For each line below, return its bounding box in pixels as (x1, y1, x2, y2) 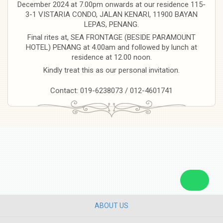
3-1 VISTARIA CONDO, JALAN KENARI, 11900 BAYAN (25, 9, 198, 19)
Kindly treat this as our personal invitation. (43, 65, 180, 75)
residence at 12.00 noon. (71, 52, 152, 62)
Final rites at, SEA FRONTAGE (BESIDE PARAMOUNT (27, 32, 196, 42)
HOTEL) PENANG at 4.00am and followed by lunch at (26, 42, 197, 52)
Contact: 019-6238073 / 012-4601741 (50, 86, 173, 95)
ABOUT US (95, 202, 128, 210)
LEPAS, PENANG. (84, 19, 139, 29)
